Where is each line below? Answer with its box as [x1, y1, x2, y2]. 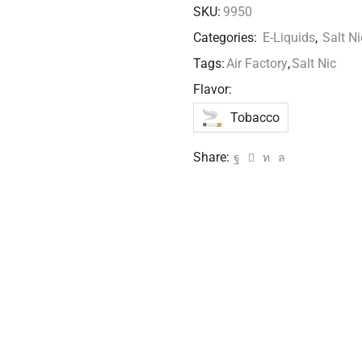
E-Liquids [263, 30, 315, 46]
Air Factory [226, 56, 288, 72]
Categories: [193, 30, 260, 46]
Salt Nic [292, 56, 336, 72]
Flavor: [193, 82, 232, 98]
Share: [193, 149, 229, 166]
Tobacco [230, 109, 280, 125]
